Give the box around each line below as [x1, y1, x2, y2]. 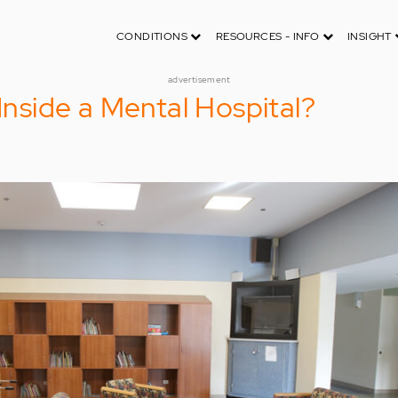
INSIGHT [346, 29, 395, 44]
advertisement [167, 74, 231, 85]
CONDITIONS [115, 29, 191, 44]
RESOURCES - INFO [215, 29, 322, 44]
